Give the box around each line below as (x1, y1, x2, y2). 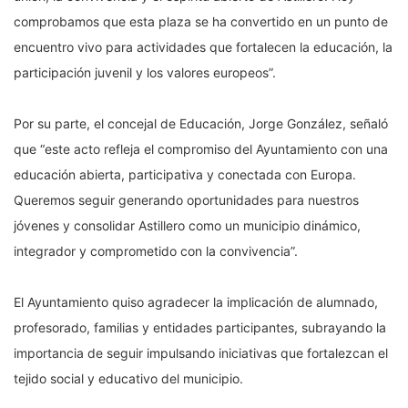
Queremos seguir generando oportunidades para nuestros (14, 192, 359, 209)
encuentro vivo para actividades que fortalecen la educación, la (14, 39, 393, 56)
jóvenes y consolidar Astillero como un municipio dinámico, (14, 218, 361, 234)
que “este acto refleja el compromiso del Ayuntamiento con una (14, 141, 388, 158)
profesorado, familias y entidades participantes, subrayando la (14, 320, 386, 336)
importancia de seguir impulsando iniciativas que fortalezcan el (14, 345, 388, 362)
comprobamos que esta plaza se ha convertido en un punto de (14, 14, 388, 30)
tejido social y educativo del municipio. (14, 371, 243, 387)
